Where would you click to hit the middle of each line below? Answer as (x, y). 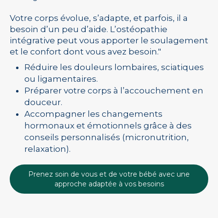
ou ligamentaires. (61, 79)
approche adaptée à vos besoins (109, 184)
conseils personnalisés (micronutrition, (107, 137)
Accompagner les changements (93, 114)
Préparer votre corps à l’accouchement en (114, 91)
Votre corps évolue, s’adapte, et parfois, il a (99, 18)
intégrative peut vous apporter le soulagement (109, 40)
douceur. (43, 102)
